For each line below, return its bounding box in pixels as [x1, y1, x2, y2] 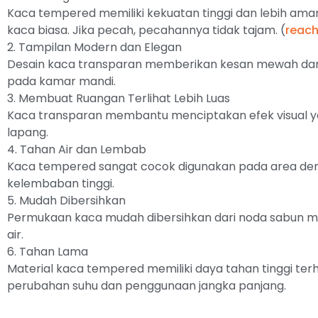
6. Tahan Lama [7, 243, 88, 260]
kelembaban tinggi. [7, 175, 114, 192]
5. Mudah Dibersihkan [7, 192, 126, 209]
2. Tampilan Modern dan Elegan [7, 39, 182, 55]
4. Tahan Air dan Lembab [7, 141, 146, 158]
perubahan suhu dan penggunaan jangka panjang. [7, 278, 286, 294]
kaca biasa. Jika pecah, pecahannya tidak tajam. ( [7, 22, 285, 38]
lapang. [7, 124, 48, 141]
